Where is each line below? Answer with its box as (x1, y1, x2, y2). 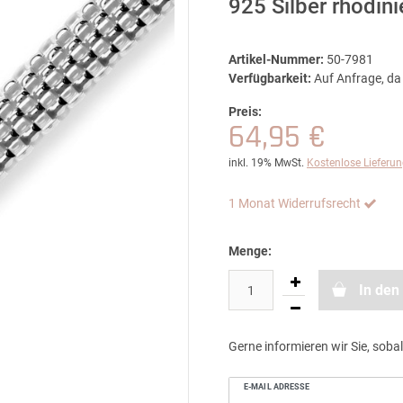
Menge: (228, 244, 272, 258)
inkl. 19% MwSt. (228, 157, 304, 169)
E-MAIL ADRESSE (244, 381, 310, 391)
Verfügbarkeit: (228, 71, 311, 85)
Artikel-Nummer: (228, 52, 324, 67)
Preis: (228, 104, 262, 119)
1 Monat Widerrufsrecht (228, 196, 361, 210)
